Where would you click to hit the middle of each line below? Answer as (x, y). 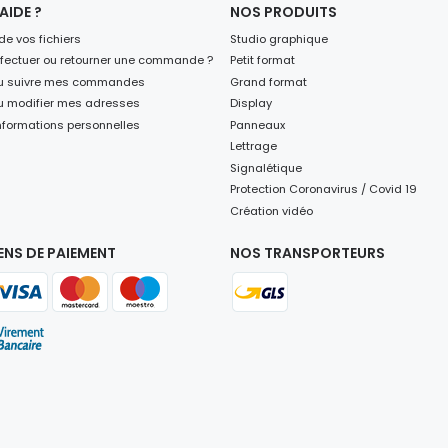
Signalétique (266, 167)
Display (251, 103)
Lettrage (253, 146)
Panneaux (257, 124)
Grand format (268, 81)
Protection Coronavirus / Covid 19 (323, 189)
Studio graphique (279, 38)
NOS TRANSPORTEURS (307, 252)
